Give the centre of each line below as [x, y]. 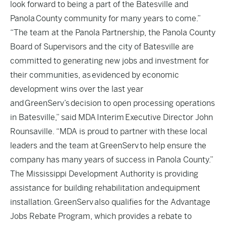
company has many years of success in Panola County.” [112, 160]
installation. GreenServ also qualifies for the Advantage [110, 202]
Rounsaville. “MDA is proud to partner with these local [109, 131]
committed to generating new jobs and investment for [109, 61]
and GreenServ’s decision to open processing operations [112, 103]
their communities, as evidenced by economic [95, 75]
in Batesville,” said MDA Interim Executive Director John [111, 117]
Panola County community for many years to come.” [105, 18]
